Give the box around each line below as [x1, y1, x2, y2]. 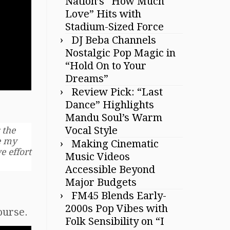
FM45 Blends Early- [71, 189, 166, 202]
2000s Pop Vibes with [65, 202, 168, 215]
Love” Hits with [65, 7, 141, 20]
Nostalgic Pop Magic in [65, 46, 176, 59]
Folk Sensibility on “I [65, 215, 164, 227]
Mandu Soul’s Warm [65, 111, 162, 124]
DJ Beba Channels [71, 33, 156, 46]
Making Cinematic [71, 137, 159, 150]
